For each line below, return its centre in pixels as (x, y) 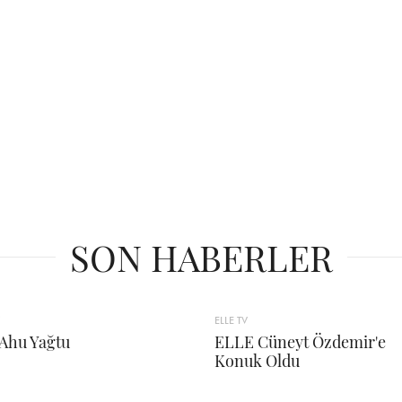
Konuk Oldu (257, 360)
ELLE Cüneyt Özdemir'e (300, 341)
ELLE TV (231, 320)
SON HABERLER (201, 257)
